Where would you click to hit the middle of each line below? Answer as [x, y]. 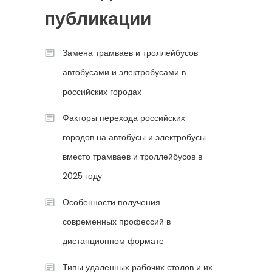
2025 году [82, 176]
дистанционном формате [113, 241]
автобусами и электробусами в [124, 72]
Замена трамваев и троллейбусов [130, 53]
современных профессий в [117, 222]
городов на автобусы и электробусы [134, 137]
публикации [98, 20]
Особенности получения [111, 202]
